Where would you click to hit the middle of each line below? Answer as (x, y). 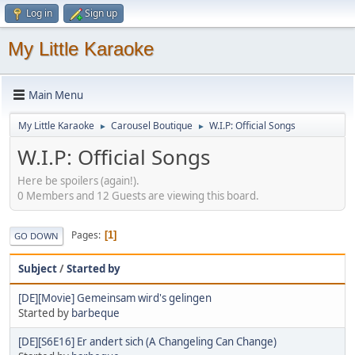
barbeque (95, 313)
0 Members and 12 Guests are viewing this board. (138, 195)
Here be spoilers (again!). (78, 180)
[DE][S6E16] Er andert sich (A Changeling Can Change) (147, 341)
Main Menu (56, 95)
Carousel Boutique (152, 126)
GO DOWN (36, 235)
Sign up (101, 13)
